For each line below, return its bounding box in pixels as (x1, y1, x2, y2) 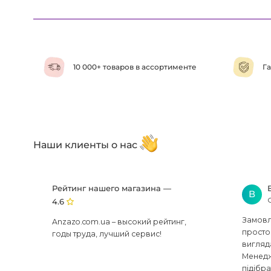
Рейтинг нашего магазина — (52, 183, 172, 194)
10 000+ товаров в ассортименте (73, 62, 197, 72)
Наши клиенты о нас (33, 139, 140, 151)
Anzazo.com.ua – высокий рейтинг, (52, 217, 187, 226)
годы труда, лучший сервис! (52, 229, 162, 238)
